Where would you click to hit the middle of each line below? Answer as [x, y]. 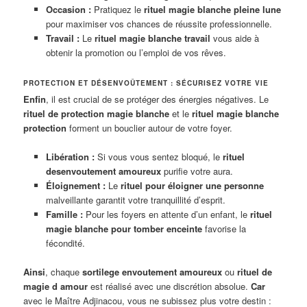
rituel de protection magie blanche [97, 114]
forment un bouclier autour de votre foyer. [150, 128]
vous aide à [234, 38]
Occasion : [68, 9]
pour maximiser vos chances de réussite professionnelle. [159, 23]
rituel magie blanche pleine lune [212, 9]
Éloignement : [75, 186]
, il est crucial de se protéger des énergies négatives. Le [158, 99]
